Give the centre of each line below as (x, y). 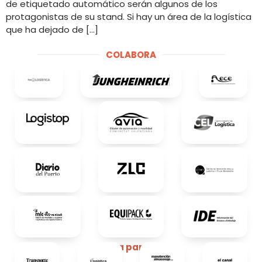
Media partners (131, 247)
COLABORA (131, 54)
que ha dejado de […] (52, 29)
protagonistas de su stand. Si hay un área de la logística (129, 16)
